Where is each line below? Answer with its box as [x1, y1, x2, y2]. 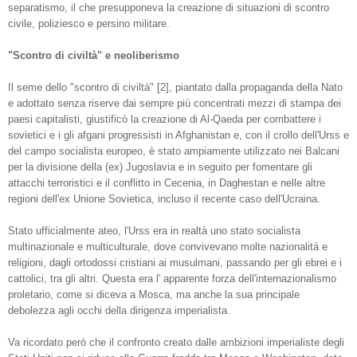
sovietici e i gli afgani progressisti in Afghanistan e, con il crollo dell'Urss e [8, 129, 349, 142]
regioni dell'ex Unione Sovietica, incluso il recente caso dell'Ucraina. [8, 193, 320, 206]
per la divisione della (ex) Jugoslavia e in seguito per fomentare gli [8, 161, 312, 174]
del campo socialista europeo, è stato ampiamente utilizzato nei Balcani [8, 145, 339, 158]
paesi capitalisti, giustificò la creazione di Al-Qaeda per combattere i [8, 113, 321, 126]
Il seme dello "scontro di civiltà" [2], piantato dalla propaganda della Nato [8, 81, 343, 94]
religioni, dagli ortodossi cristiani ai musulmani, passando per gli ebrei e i [8, 257, 342, 269]
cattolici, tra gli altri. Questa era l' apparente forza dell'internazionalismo [8, 273, 336, 285]
